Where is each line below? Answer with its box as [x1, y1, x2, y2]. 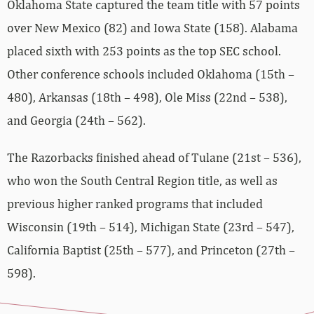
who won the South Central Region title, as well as [7, 172, 278, 188]
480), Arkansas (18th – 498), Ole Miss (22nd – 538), [7, 89, 287, 104]
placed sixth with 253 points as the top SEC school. [7, 43, 281, 58]
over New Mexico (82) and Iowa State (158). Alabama [7, 20, 298, 35]
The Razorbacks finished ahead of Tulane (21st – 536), [7, 149, 301, 165]
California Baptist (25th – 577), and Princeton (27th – [7, 242, 295, 257]
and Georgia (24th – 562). [7, 112, 146, 128]
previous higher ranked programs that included [7, 196, 263, 211]
